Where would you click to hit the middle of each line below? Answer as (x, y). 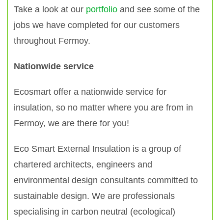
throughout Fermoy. (52, 41)
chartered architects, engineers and (83, 165)
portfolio (102, 9)
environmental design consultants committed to (106, 180)
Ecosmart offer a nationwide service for (90, 92)
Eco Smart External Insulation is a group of (97, 149)
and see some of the (159, 9)
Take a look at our (50, 9)
